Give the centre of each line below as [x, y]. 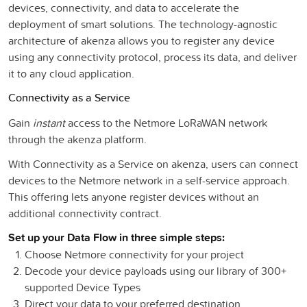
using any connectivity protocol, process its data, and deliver [152, 57]
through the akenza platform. [77, 139]
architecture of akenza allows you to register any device [142, 40]
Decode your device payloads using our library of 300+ [156, 270]
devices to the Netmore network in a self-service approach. [149, 180]
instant [49, 122]
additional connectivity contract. [85, 213]
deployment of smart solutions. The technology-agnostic [143, 24]
